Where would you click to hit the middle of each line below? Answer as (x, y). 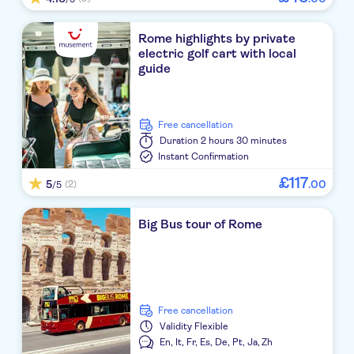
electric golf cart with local (218, 54)
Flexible (212, 327)
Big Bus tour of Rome (201, 224)
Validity (176, 327)
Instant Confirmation (204, 157)
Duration (179, 141)
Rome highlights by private (217, 39)
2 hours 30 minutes (244, 141)
